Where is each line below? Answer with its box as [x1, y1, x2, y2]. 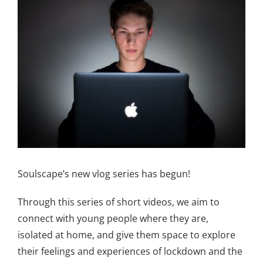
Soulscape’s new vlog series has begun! [18, 167, 190, 180]
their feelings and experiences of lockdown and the [18, 244, 242, 258]
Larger [17, 5, 46, 18]
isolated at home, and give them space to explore [18, 228, 235, 241]
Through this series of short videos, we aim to [18, 195, 220, 208]
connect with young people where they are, [18, 211, 208, 225]
